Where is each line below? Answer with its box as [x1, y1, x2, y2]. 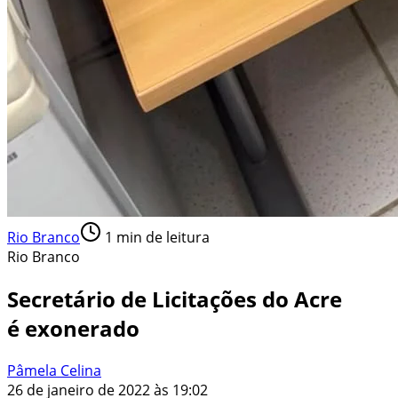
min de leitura [113, 227, 210, 247]
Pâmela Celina [7, 360, 101, 380]
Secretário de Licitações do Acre [7, 283, 342, 314]
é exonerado [7, 313, 139, 343]
